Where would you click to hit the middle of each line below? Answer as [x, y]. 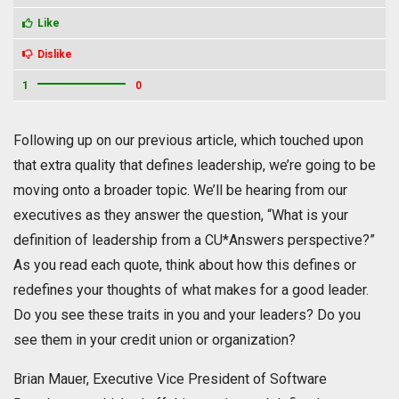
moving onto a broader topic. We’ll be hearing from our [180, 191]
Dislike [55, 55]
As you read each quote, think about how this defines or [185, 265]
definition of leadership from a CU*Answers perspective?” [194, 240]
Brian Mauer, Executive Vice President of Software [170, 379]
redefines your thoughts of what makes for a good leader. [191, 290]
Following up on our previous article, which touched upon [188, 141]
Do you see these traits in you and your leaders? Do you [187, 315]
